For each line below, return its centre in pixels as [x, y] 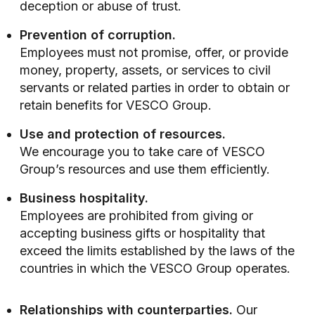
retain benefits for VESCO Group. [116, 105]
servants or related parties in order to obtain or [155, 87]
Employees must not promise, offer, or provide [154, 52]
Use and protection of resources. [123, 134]
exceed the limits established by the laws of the [157, 250]
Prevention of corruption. [98, 34]
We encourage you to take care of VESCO [142, 151]
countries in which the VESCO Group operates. [155, 268]
